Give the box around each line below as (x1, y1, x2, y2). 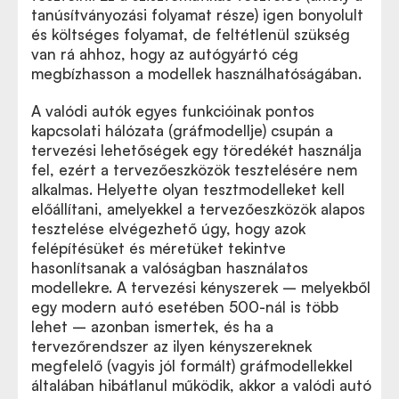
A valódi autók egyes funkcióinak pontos (31, 102, 314, 120)
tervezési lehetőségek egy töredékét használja (31, 141, 362, 159)
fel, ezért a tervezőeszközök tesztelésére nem (31, 160, 357, 179)
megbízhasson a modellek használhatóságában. (31, 64, 362, 83)
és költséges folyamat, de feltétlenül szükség (31, 25, 350, 44)
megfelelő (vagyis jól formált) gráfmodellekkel (31, 356, 353, 375)
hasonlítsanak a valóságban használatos (31, 258, 308, 277)
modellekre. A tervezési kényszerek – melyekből (31, 278, 370, 297)
